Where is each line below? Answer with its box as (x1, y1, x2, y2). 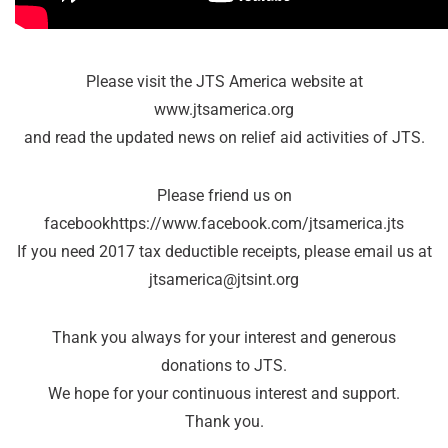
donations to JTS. (161, 356, 287, 376)
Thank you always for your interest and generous (52, 328, 396, 348)
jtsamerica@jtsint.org (149, 270, 299, 290)
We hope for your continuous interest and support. (48, 384, 400, 404)
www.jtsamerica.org (154, 100, 294, 120)
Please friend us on (156, 186, 292, 206)
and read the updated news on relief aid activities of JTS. (23, 128, 425, 148)
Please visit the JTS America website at (85, 72, 363, 92)
